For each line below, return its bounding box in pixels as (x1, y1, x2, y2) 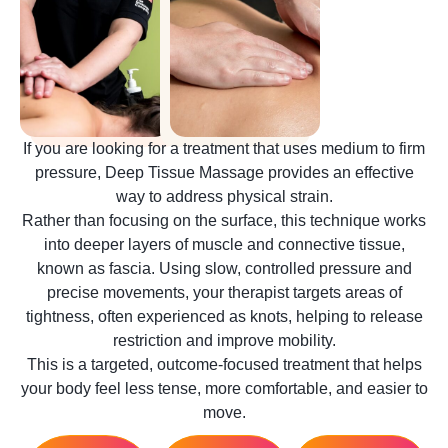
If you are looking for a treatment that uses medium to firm (23, 139, 425, 157)
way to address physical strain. (115, 187, 333, 205)
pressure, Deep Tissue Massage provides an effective (34, 163, 414, 181)
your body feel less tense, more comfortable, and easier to (20, 379, 428, 397)
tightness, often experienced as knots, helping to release (25, 307, 423, 325)
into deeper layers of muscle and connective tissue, (43, 235, 405, 253)
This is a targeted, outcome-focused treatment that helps (26, 355, 422, 373)
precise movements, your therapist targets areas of (46, 283, 402, 301)
